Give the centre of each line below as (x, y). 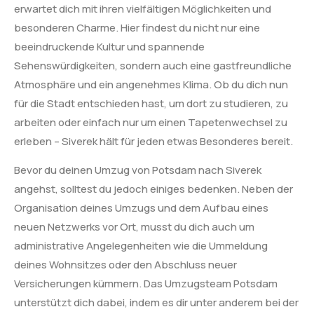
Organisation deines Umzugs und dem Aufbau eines (141, 208)
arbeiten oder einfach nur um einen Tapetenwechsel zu (151, 122)
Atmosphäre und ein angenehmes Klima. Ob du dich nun (151, 84)
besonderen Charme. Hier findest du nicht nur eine (137, 27)
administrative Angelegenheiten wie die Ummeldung (141, 246)
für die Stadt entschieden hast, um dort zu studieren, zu (151, 103)
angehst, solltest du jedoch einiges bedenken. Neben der (153, 189)
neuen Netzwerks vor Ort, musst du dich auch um (134, 227)
